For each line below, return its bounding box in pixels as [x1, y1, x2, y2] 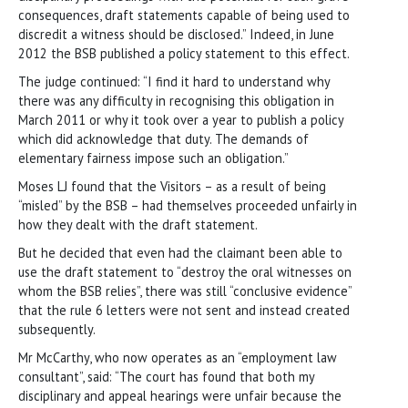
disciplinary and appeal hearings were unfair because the [18, 386, 342, 404]
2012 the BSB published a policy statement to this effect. [18, 44, 350, 62]
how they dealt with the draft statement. [18, 215, 258, 233]
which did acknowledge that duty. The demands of [18, 129, 309, 148]
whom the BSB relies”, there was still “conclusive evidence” [18, 281, 352, 300]
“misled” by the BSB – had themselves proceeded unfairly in [18, 196, 357, 214]
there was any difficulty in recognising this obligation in [18, 91, 334, 109]
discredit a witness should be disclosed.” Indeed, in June [18, 25, 334, 43]
